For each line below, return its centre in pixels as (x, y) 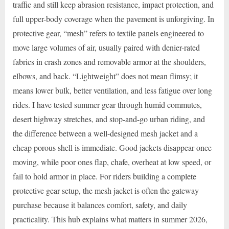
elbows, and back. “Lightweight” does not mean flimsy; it (105, 76)
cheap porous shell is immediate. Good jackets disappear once (112, 147)
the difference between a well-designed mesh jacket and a (105, 133)
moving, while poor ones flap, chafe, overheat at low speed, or (112, 162)
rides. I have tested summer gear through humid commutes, (107, 104)
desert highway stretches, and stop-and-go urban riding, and (109, 119)
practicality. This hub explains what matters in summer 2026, (110, 219)
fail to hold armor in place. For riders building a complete (105, 176)
